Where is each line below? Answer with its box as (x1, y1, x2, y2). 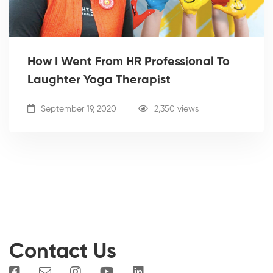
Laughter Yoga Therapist (27, 74, 171, 87)
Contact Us (9, 241, 116, 263)
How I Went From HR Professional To (27, 55, 230, 68)
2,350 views (154, 104, 199, 113)
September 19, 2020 (38, 104, 116, 113)
